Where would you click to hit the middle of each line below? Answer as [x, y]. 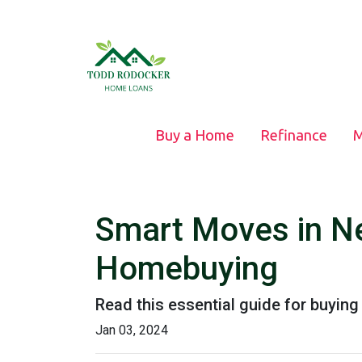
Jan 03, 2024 [132, 330]
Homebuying [187, 269]
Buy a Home [194, 135]
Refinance [293, 135]
